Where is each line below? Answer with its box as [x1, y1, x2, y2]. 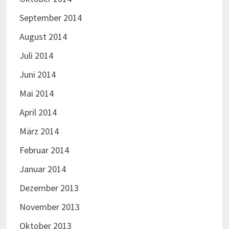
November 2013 [19, 201, 80, 213]
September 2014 [19, 12, 82, 24]
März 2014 [19, 125, 59, 138]
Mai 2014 [19, 87, 54, 100]
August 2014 [19, 31, 67, 43]
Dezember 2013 [19, 182, 79, 194]
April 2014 [19, 106, 57, 119]
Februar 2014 [19, 144, 69, 156]
